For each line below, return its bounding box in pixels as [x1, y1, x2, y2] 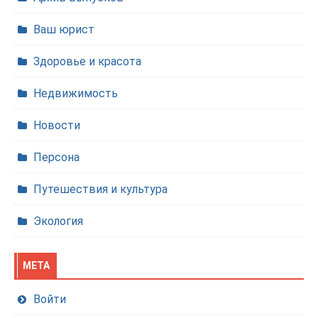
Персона [33, 150, 79, 164]
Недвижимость [33, 87, 118, 100]
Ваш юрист [33, 23, 94, 36]
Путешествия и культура [33, 182, 168, 196]
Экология [33, 214, 83, 228]
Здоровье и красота [33, 55, 141, 68]
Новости [33, 119, 80, 132]
